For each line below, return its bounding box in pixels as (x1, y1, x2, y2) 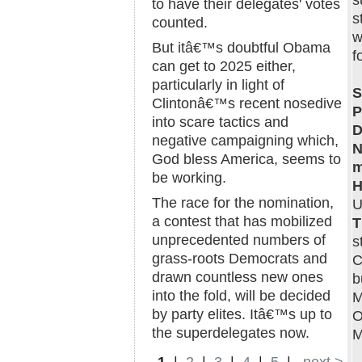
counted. (152, 15, 208, 31)
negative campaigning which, (152, 133, 339, 149)
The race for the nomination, (152, 195, 334, 211)
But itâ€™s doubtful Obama (152, 40, 330, 56)
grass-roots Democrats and (152, 250, 327, 267)
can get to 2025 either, (152, 58, 296, 74)
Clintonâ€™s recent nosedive (152, 95, 342, 112)
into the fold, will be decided (152, 288, 330, 304)
